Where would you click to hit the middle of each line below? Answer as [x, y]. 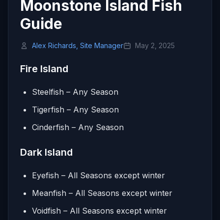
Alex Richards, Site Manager [78, 45]
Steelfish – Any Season [75, 92]
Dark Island [46, 152]
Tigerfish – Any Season [75, 109]
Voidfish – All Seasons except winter [99, 210]
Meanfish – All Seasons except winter [102, 193]
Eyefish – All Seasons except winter [98, 175]
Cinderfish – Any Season [78, 127]
